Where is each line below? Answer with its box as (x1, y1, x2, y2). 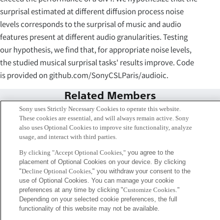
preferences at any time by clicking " (19, 186, 123, 193)
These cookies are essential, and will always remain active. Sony (19, 114, 189, 122)
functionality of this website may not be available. (19, 205, 160, 212)
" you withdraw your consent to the (92, 167, 191, 175)
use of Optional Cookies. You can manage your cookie (19, 177, 174, 184)
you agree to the (125, 149, 174, 156)
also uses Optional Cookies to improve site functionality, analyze (19, 124, 192, 131)
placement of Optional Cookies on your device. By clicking (19, 158, 186, 165)
